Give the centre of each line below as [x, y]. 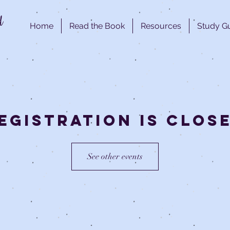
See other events [115, 157]
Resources [161, 26]
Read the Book [97, 26]
